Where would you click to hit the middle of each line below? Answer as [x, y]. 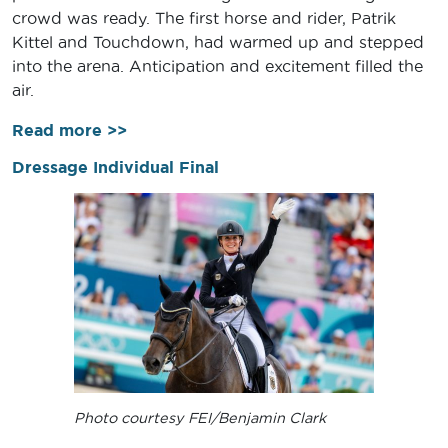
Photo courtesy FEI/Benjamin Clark [200, 418]
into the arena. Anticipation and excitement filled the [217, 66]
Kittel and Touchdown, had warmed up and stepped [218, 42]
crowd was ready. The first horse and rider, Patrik [204, 18]
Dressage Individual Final [115, 167]
